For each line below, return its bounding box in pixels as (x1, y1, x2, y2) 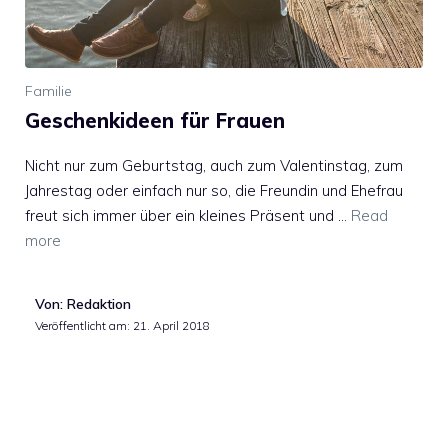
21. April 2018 (133, 317, 210, 333)
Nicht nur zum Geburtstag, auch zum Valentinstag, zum (25, 155, 403, 175)
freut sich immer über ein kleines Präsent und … (25, 205, 351, 225)
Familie (25, 81, 72, 100)
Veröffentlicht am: (35, 317, 133, 333)
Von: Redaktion (35, 294, 131, 313)
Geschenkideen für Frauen (25, 107, 285, 133)
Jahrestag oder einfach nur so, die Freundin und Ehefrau (25, 180, 403, 200)
